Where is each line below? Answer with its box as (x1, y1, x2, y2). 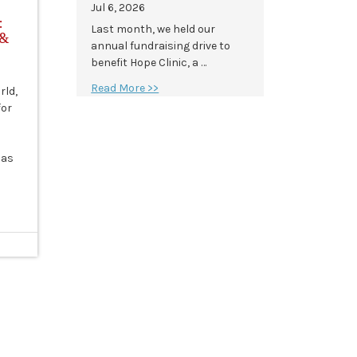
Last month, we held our (91, 22, 216, 37)
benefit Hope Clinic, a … (91, 56, 207, 70)
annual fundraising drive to (91, 39, 231, 53)
